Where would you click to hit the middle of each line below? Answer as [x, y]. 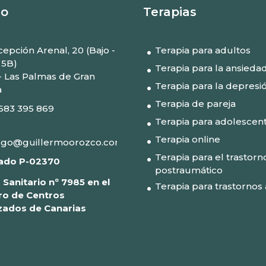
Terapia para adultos [202, 50]
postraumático [189, 170]
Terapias [170, 12]
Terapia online [187, 139]
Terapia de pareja [195, 103]
